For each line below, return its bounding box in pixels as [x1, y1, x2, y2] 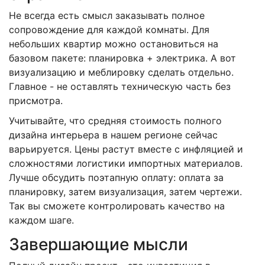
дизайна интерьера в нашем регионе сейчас [9, 128, 218, 141]
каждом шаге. [9, 214, 74, 226]
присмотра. [9, 94, 63, 106]
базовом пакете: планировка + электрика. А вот [9, 51, 236, 64]
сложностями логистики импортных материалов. [9, 157, 243, 169]
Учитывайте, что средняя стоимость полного [9, 114, 222, 127]
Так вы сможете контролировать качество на [9, 199, 225, 212]
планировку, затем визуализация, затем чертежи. [9, 185, 242, 198]
